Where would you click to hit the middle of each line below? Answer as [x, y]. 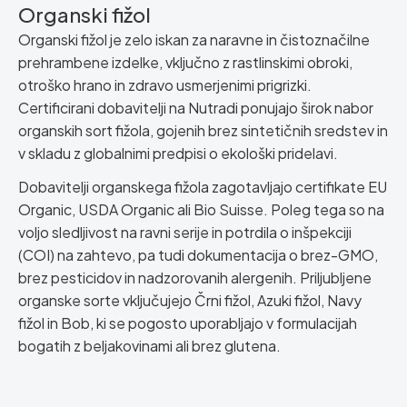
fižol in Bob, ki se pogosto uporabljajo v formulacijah [188, 323]
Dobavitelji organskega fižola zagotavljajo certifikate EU [203, 187]
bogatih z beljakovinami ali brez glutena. [149, 346]
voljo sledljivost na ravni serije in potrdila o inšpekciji [185, 232]
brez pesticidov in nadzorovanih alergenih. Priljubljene [195, 278]
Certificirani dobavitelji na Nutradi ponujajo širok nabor [196, 108]
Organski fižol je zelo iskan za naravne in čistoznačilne [194, 40]
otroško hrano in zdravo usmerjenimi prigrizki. [165, 85]
